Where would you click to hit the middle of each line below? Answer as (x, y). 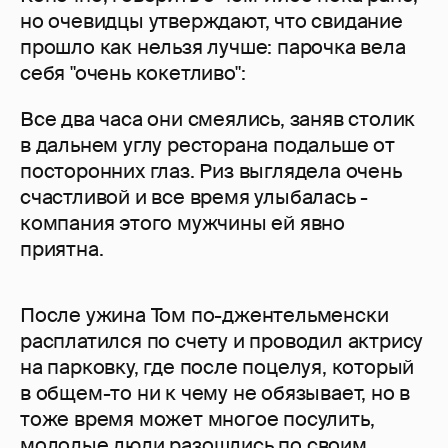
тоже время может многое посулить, (197, 419)
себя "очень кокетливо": (133, 73)
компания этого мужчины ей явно (182, 223)
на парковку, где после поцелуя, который (217, 367)
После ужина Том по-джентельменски (204, 315)
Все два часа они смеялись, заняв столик (218, 119)
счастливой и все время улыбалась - (194, 197)
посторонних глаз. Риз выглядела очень (211, 171)
